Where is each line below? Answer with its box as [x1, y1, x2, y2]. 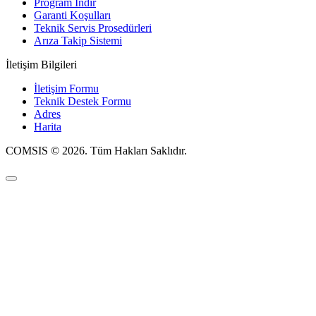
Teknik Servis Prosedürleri [34, 21, 152, 34]
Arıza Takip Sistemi [34, 34, 122, 47]
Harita [34, 120, 61, 133]
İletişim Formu [34, 82, 99, 95]
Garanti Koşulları [34, 8, 111, 21]
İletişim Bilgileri [6, 58, 77, 71]
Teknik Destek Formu [34, 95, 131, 107]
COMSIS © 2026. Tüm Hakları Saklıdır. [6, 144, 187, 157]
